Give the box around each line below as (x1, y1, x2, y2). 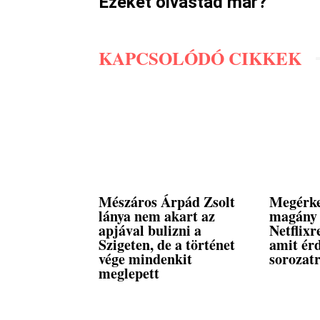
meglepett (99, 263, 159, 284)
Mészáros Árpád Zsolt (99, 191, 235, 213)
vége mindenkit (99, 249, 192, 270)
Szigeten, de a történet (99, 234, 235, 256)
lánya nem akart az (99, 206, 215, 227)
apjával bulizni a (99, 220, 201, 241)
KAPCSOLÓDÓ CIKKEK (99, 45, 301, 71)
